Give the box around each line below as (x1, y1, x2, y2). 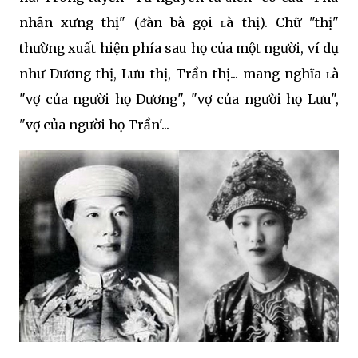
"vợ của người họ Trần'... (19, 116, 169, 133)
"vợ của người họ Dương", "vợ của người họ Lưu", (19, 90, 339, 107)
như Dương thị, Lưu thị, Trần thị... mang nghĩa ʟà (19, 65, 339, 82)
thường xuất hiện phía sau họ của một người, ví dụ (19, 39, 339, 56)
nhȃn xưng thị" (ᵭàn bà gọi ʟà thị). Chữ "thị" (19, 14, 339, 30)
